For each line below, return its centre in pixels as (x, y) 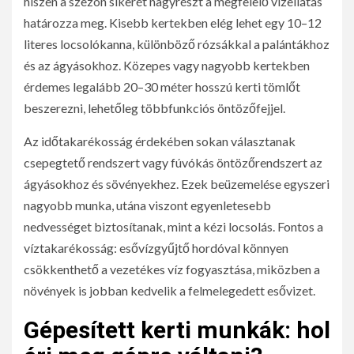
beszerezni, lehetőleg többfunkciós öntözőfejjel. (154, 108)
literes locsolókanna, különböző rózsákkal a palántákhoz (177, 44)
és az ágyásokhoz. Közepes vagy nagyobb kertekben (167, 66)
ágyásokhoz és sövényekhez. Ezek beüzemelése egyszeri (177, 184)
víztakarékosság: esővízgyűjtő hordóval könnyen (156, 248)
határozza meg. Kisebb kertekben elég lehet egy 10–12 (173, 23)
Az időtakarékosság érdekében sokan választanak (160, 141)
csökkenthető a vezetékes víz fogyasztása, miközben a (172, 269)
